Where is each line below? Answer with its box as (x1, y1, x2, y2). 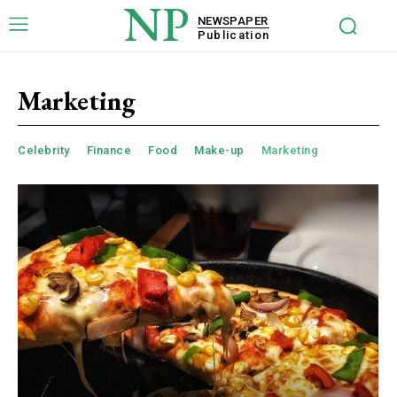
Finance (86, 144, 131, 157)
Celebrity (18, 144, 70, 157)
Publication (197, 27, 270, 42)
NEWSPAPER (197, 13, 269, 27)
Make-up (194, 144, 245, 157)
